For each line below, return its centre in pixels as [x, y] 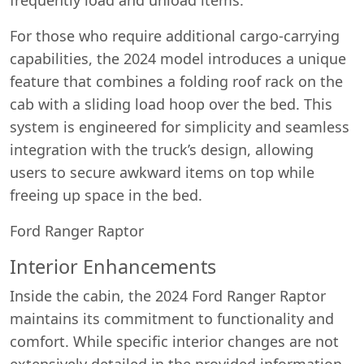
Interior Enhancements [113, 266]
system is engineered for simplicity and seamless [180, 126]
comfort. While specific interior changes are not [174, 341]
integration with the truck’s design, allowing [162, 149]
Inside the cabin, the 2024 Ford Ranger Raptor [168, 295]
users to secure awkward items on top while [162, 172]
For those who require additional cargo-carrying [175, 35]
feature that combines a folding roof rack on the [176, 81]
